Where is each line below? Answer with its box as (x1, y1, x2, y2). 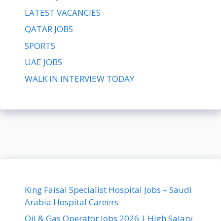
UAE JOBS (25, 56, 62, 68)
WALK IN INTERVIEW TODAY (25, 73, 134, 84)
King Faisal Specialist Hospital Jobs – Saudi (25, 184, 192, 195)
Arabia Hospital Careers (25, 196, 118, 208)
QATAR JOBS (25, 23, 73, 35)
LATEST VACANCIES (25, 6, 101, 18)
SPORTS (25, 39, 55, 51)
